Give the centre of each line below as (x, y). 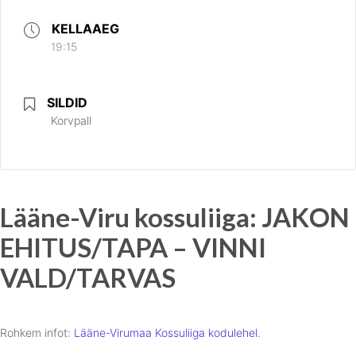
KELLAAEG (85, 29)
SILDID (67, 103)
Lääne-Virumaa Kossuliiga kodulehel (166, 333)
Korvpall (71, 120)
